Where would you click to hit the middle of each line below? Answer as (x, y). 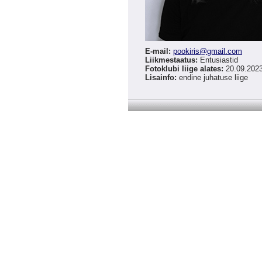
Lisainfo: (161, 78)
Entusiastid (218, 60)
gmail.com (225, 51)
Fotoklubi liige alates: (184, 69)
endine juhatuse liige (212, 78)
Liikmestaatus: (171, 60)
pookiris (186, 51)
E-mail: (158, 51)
